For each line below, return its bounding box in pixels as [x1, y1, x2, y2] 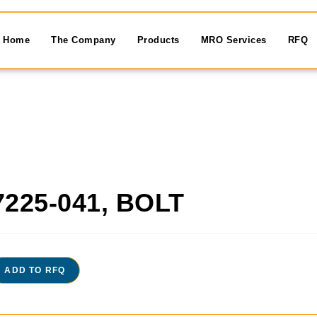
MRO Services [200, 34, 267, 45]
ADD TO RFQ [4, 265, 66, 275]
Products [137, 34, 180, 45]
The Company [51, 34, 116, 45]
